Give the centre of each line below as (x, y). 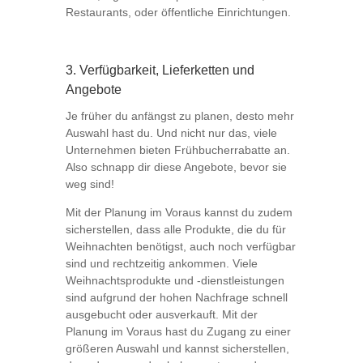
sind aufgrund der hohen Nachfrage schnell (176, 298)
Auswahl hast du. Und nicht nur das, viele (171, 133)
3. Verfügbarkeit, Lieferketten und (160, 70)
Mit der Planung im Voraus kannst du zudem (179, 213)
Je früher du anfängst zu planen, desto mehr (179, 116)
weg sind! (90, 184)
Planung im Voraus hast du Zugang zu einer (178, 332)
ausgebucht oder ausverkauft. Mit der (161, 315)
